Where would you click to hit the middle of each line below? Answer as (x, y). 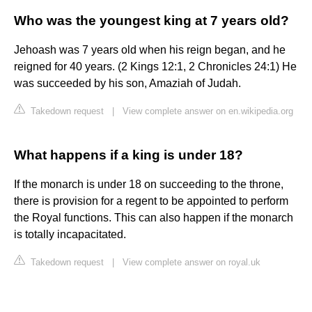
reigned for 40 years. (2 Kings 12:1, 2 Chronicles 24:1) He (155, 67)
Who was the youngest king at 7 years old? (151, 21)
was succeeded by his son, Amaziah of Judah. (127, 84)
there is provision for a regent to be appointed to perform (151, 201)
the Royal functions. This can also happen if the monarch (154, 218)
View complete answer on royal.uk (192, 263)
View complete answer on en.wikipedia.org (208, 111)
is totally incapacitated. (70, 235)
